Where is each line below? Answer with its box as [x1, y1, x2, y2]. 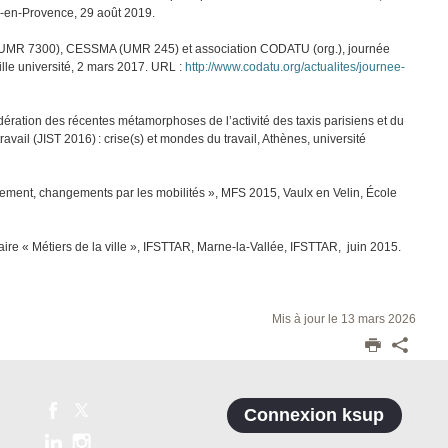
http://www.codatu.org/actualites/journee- [185, 60, 406, 75]
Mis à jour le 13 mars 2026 [271, 312, 416, 327]
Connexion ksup [244, 405, 385, 426]
